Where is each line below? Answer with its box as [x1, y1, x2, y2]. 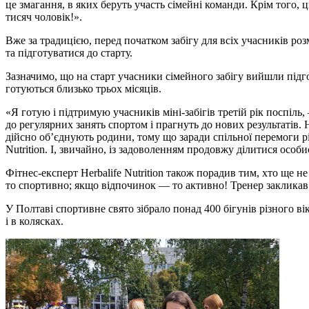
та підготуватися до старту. [6, 46, 132, 59]
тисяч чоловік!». [6, 10, 82, 23]
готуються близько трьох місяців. [6, 82, 161, 94]
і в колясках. [6, 215, 63, 227]
